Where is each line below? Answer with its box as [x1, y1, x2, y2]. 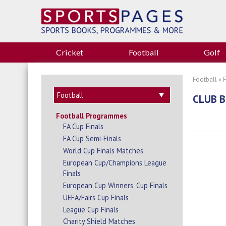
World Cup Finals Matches [63, 146, 144, 156]
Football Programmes [55, 111, 127, 121]
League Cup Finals [63, 204, 119, 214]
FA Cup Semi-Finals [63, 134, 122, 144]
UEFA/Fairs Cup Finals [63, 192, 129, 202]
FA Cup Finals [63, 122, 104, 132]
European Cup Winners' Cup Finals [63, 180, 168, 190]
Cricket [56, 47, 84, 58]
